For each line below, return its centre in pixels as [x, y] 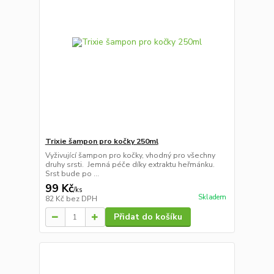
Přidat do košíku [148, 217]
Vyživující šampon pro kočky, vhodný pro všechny [130, 156]
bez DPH [81, 199]
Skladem [212, 198]
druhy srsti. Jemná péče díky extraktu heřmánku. [130, 165]
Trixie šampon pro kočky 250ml [102, 142]
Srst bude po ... [72, 174]
